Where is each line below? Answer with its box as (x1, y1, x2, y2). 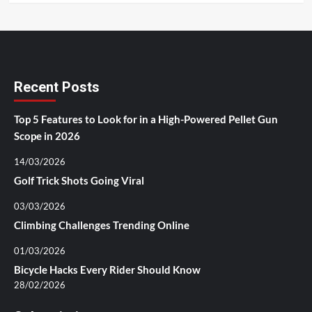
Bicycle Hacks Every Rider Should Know (14, 263, 201, 276)
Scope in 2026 (14, 130, 80, 143)
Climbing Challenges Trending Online (14, 219, 189, 232)
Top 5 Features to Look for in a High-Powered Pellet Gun (14, 113, 278, 126)
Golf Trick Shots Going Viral (14, 174, 144, 187)
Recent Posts (14, 79, 100, 96)
